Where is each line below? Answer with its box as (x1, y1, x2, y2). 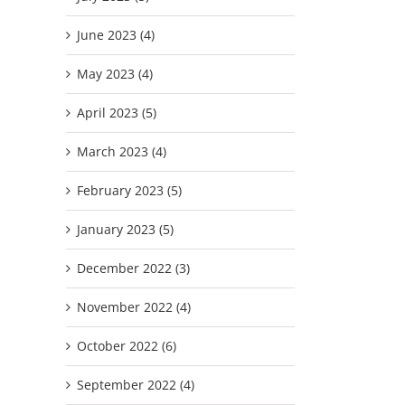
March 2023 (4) (77, 142, 166, 160)
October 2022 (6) (77, 336, 176, 354)
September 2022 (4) (77, 375, 194, 393)
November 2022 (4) (77, 297, 191, 316)
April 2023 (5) (77, 103, 156, 121)
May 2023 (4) (77, 64, 153, 82)
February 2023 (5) (77, 181, 182, 199)
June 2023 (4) (77, 25, 155, 43)
